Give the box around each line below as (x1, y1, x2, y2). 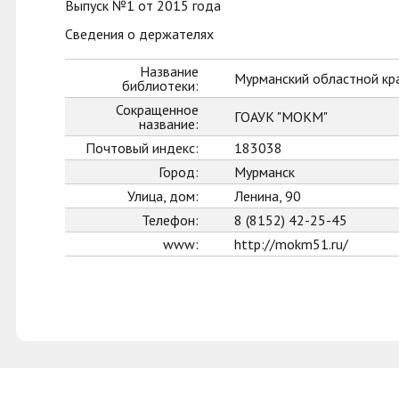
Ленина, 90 (234, 187, 301, 205)
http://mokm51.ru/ (234, 235, 348, 253)
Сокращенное (116, 101, 199, 118)
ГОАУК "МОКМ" (234, 108, 328, 126)
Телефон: (142, 211, 199, 229)
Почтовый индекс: (85, 139, 199, 157)
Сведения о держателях (65, 25, 214, 43)
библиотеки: (122, 77, 199, 94)
